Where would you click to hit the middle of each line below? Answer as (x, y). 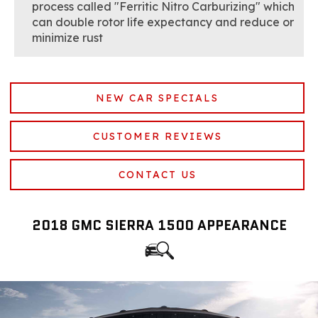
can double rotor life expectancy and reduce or (163, 22)
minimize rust (67, 37)
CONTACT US (157, 174)
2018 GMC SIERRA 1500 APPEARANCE (159, 225)
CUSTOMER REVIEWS (157, 136)
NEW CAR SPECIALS (157, 98)
